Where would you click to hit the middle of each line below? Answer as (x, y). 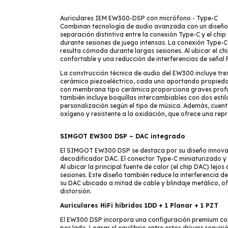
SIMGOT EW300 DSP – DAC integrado (122, 136)
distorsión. (76, 191)
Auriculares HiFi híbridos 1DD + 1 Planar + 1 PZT (139, 205)
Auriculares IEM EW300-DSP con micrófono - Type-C (139, 18)
